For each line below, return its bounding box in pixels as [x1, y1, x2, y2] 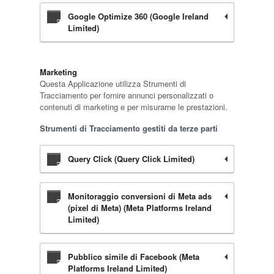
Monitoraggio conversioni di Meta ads [67, 190, 212, 202]
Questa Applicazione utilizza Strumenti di [39, 78, 186, 89]
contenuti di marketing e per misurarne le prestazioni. [39, 101, 228, 113]
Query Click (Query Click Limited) [67, 153, 194, 165]
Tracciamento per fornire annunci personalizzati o [39, 89, 213, 101]
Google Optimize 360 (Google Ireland [67, 10, 209, 22]
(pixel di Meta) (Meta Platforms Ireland [67, 202, 212, 213]
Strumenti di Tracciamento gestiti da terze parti [39, 122, 218, 134]
